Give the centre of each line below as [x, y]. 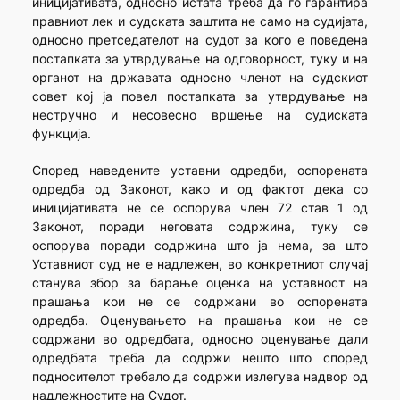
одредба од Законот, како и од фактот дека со [200, 189]
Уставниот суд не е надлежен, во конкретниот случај [200, 264]
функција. [61, 134]
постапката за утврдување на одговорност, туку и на [200, 59]
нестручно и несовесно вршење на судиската [200, 115]
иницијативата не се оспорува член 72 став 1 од [200, 208]
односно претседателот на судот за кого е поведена [200, 40]
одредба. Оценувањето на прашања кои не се [200, 321]
